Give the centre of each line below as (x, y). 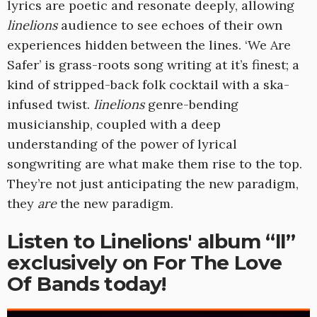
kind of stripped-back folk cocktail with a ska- (148, 85)
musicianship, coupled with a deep (114, 125)
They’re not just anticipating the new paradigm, (153, 184)
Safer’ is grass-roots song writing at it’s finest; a (153, 65)
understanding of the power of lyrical (122, 144)
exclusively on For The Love (145, 263)
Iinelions (119, 105)
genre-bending (191, 105)
